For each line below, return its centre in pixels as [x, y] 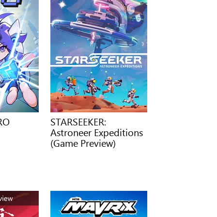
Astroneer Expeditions [97, 132]
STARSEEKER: [78, 121]
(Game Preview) [83, 142]
